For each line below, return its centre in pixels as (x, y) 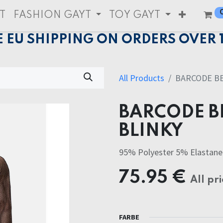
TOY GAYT (135, 15)
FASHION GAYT (52, 15)
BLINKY (151, 131)
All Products (142, 78)
